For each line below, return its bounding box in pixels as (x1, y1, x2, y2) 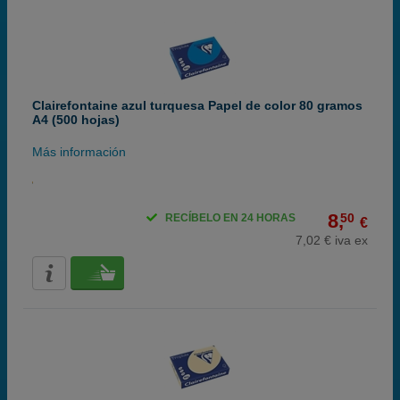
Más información (32, 145, 126, 159)
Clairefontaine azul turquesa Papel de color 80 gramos (32, 98, 362, 112)
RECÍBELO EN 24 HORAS (165, 212, 296, 224)
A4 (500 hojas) (32, 112, 120, 127)
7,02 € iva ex (296, 233, 368, 247)
